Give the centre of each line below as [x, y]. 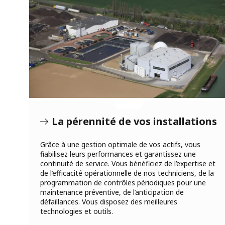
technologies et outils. [77, 211]
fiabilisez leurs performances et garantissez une [118, 154]
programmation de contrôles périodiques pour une [123, 182]
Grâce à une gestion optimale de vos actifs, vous [120, 144]
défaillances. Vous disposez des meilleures [109, 201]
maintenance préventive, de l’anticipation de [112, 192]
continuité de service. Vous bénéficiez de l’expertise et [128, 163]
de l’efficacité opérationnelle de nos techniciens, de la [127, 173]
